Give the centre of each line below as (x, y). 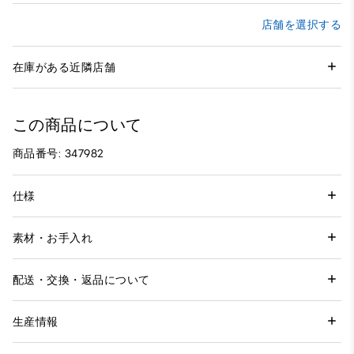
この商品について (77, 125)
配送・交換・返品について (81, 280)
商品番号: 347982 (58, 154)
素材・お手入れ (53, 238)
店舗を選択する (301, 25)
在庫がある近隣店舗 (64, 67)
